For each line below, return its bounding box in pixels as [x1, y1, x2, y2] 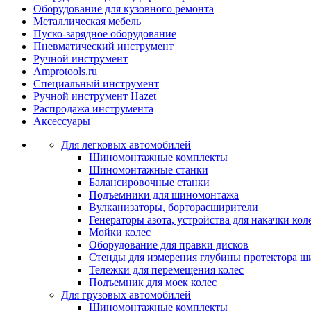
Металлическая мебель [33, 15, 141, 27]
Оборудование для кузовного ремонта [33, 3, 214, 15]
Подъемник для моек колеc [89, 276, 217, 288]
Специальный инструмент [33, 78, 159, 90]
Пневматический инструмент [33, 40, 174, 52]
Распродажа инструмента [33, 103, 153, 115]
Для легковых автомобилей [61, 139, 191, 151]
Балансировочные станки [89, 176, 210, 188]
